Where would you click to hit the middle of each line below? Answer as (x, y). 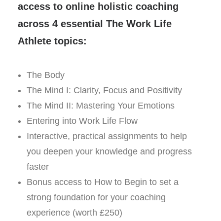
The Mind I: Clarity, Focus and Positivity (104, 90)
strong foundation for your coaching (96, 197)
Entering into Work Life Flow (82, 121)
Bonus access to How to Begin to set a (103, 182)
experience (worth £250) (74, 213)
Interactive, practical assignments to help (107, 136)
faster (38, 167)
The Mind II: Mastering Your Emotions (101, 106)
